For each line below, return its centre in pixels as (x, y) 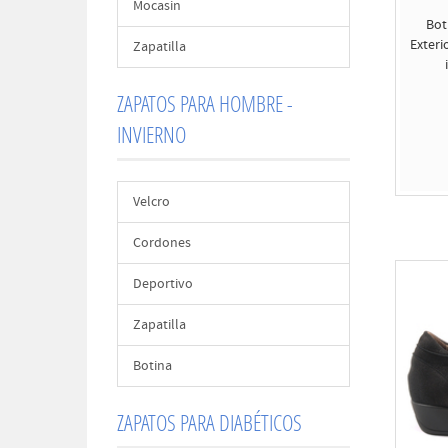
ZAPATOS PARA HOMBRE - (205, 103)
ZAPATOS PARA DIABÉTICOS (209, 422)
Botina (152, 366)
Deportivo (163, 284)
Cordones (162, 243)
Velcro (151, 202)
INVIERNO (151, 134)
